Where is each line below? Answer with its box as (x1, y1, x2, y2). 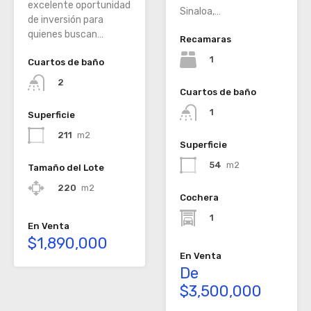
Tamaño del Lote (28, 162, 104, 174)
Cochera (180, 192, 219, 203)
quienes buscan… (28, 28, 103, 40)
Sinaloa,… (180, 5, 221, 17)
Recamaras (180, 33, 231, 44)
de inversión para (28, 13, 103, 26)
